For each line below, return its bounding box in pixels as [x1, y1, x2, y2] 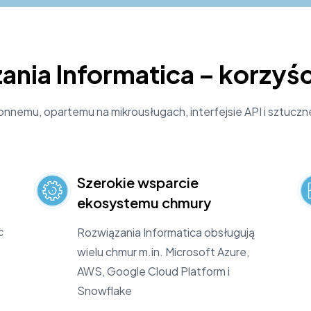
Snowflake [76, 283, 132, 298]
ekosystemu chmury [76, 193, 211, 211]
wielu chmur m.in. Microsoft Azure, [76, 244, 249, 259]
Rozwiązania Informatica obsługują [76, 224, 255, 239]
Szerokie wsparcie [76, 173, 199, 191]
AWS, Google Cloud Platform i [76, 263, 230, 278]
